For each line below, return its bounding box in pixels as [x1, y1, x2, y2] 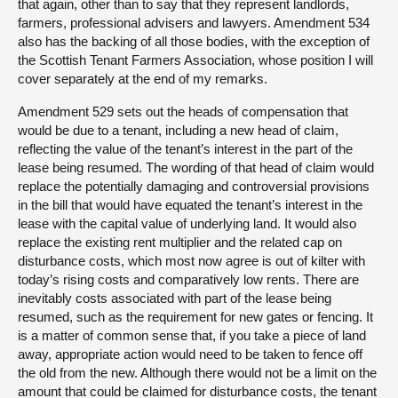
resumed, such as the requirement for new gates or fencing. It [18, 308, 373, 324]
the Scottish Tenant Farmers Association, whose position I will [18, 52, 373, 68]
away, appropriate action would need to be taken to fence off [18, 346, 362, 362]
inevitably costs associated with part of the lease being [18, 290, 331, 306]
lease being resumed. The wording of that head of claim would [18, 159, 374, 175]
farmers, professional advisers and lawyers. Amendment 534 [18, 14, 370, 30]
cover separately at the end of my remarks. [18, 70, 267, 86]
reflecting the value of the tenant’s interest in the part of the [18, 140, 353, 156]
